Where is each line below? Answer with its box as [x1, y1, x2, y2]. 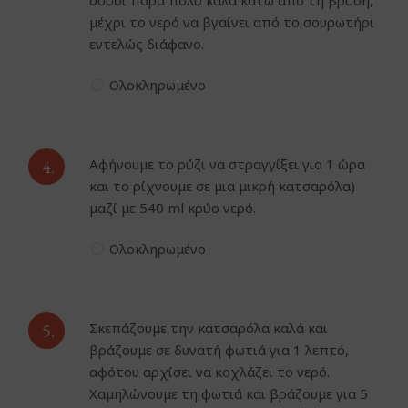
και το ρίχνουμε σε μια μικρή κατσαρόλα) [89, 177, 356, 196]
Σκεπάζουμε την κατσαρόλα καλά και [89, 319, 329, 338]
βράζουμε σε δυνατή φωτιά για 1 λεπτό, [89, 341, 350, 360]
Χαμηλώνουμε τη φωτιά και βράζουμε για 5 [89, 384, 369, 403]
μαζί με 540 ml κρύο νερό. [89, 199, 257, 218]
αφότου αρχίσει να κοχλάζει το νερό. [89, 362, 331, 382]
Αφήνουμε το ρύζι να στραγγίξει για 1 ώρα [89, 155, 366, 174]
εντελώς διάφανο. [89, 35, 205, 54]
